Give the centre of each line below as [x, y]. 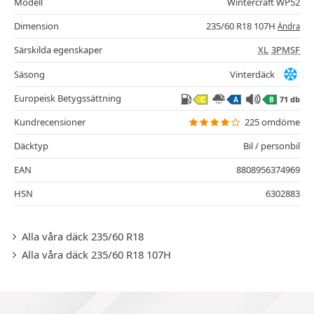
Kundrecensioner [50, 122]
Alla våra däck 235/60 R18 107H [96, 255]
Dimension [36, 26]
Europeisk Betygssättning [68, 98]
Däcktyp [31, 146]
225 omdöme [272, 122]
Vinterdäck [252, 74]
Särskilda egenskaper [58, 50]
